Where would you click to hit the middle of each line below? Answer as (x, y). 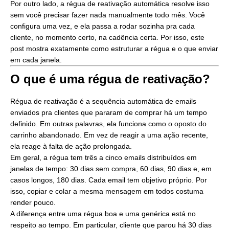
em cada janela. (36, 60)
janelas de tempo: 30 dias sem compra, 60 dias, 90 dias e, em (111, 169)
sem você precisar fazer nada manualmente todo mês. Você (108, 15)
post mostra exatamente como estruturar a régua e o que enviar (114, 49)
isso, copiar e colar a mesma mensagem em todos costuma (107, 191)
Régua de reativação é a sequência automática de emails (103, 101)
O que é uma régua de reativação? (110, 79)
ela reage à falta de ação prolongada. (71, 146)
